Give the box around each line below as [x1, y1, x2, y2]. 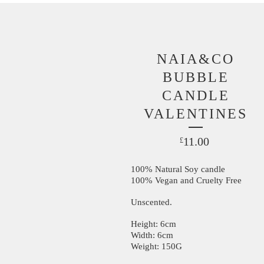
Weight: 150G [131, 241, 182, 251]
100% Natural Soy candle [131, 164, 225, 174]
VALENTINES [144, 105, 247, 121]
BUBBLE [162, 69, 229, 85]
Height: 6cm [131, 219, 176, 229]
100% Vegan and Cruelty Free [131, 175, 242, 185]
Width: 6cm [131, 230, 173, 240]
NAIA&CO [157, 51, 235, 67]
